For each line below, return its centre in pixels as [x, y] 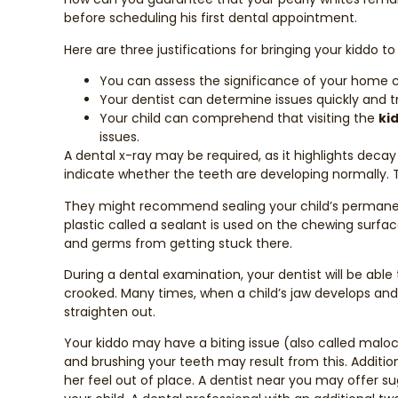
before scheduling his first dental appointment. [211, 18]
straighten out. [110, 311]
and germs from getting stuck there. [178, 243]
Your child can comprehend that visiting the [239, 119]
